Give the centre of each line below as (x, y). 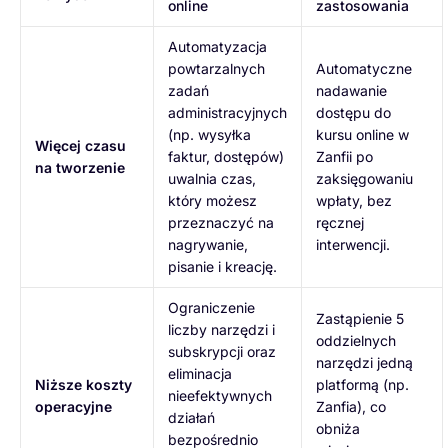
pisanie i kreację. (222, 266)
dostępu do (353, 112)
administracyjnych (227, 112)
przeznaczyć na (221, 222)
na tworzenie (80, 167)
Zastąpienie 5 (360, 318)
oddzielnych (356, 340)
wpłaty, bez (354, 200)
